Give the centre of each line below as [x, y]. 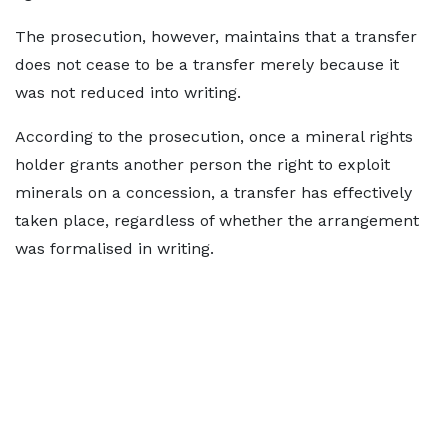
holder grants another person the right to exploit [202, 164]
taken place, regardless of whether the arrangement [217, 220]
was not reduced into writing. [128, 92]
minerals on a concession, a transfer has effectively [213, 192]
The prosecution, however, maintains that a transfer [216, 36]
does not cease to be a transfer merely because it [207, 64]
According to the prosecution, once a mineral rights [214, 136]
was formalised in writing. [114, 248]
